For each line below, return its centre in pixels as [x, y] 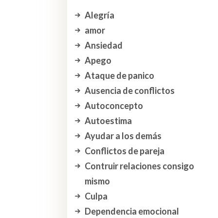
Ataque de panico [119, 76]
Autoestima [108, 121]
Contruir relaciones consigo [139, 166]
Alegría [99, 15]
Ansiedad [103, 45]
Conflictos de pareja [124, 151]
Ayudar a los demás [123, 136]
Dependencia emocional [132, 211]
